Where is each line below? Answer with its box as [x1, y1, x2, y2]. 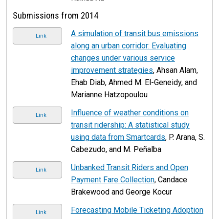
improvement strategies [70, 65, 153, 75]
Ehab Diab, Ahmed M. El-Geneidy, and [70, 77, 197, 87]
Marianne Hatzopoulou [70, 89, 148, 99]
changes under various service [70, 53, 175, 63]
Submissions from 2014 [13, 10, 99, 21]
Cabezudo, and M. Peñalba [70, 144, 161, 154]
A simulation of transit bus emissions [70, 28, 198, 38]
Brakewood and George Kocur [70, 187, 172, 197]
